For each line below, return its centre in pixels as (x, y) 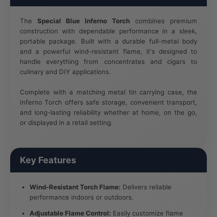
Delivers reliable (146, 187)
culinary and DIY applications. (65, 71)
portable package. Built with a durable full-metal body (108, 41)
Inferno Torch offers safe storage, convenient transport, (108, 102)
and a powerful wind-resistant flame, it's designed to (108, 51)
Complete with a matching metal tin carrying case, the (108, 92)
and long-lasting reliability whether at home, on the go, (108, 112)
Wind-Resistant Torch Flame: (75, 187)
